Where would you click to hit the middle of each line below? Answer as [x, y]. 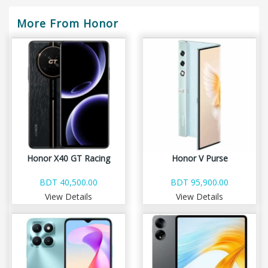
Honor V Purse [200, 158]
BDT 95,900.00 [200, 182]
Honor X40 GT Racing [68, 158]
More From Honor [68, 23]
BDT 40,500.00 [68, 182]
